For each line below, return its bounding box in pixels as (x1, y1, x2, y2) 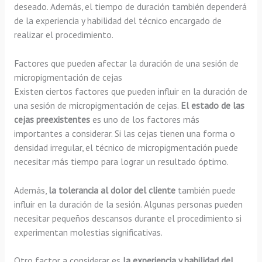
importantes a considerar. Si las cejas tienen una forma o (13, 127, 235, 139)
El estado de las (180, 99, 244, 111)
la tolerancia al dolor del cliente (48, 184, 175, 196)
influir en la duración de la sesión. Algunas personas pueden (13, 198, 243, 210)
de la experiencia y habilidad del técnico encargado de (13, 14, 222, 26)
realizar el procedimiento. (13, 28, 113, 40)
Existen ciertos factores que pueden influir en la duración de (13, 85, 247, 97)
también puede (175, 184, 236, 196)
